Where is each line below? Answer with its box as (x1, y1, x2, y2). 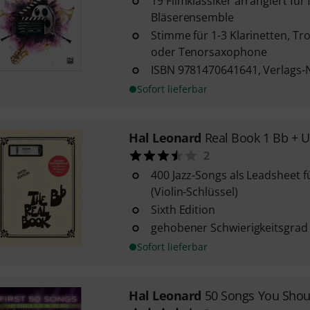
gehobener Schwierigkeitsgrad (150, 220, 308, 235)
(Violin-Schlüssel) (150, 184, 238, 199)
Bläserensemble (150, 10, 234, 25)
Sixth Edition (150, 202, 215, 217)
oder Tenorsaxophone (150, 44, 267, 60)
